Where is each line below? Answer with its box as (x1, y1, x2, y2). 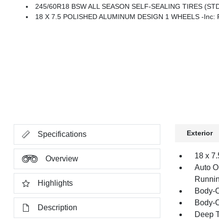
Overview (45, 154, 79, 163)
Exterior (186, 129, 213, 137)
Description (38, 203, 78, 212)
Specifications (38, 130, 87, 138)
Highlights (38, 179, 73, 187)
